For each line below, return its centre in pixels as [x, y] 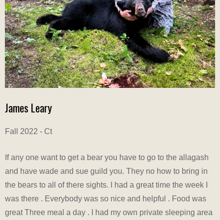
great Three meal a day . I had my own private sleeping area [109, 213]
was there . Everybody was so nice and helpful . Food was [106, 199]
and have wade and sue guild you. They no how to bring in [106, 171]
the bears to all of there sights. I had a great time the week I [106, 185]
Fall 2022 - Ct [28, 132]
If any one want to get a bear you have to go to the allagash [107, 158]
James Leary [28, 108]
